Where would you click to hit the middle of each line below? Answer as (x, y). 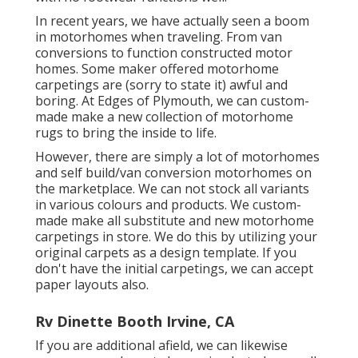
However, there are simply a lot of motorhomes (177, 156)
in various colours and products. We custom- (168, 204)
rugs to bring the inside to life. (126, 132)
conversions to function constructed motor (164, 52)
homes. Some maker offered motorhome (157, 68)
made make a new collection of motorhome (164, 116)
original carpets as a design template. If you (166, 252)
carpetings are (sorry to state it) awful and (161, 84)
